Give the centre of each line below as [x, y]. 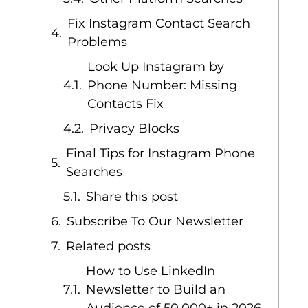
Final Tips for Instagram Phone [161, 153]
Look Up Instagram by [156, 67]
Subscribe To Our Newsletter [155, 221]
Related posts [109, 246]
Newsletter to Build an [156, 289]
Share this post [132, 197]
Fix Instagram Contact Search [159, 23]
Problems [98, 42]
